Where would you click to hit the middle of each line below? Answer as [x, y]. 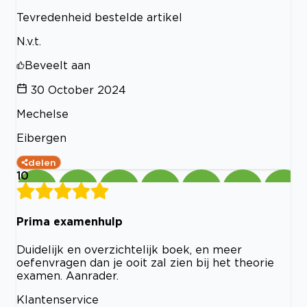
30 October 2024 [78, 90]
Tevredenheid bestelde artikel [99, 17]
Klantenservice [58, 299]
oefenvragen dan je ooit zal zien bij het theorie [145, 262]
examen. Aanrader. [67, 275]
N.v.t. [29, 41]
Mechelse [42, 114]
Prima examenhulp [70, 222]
